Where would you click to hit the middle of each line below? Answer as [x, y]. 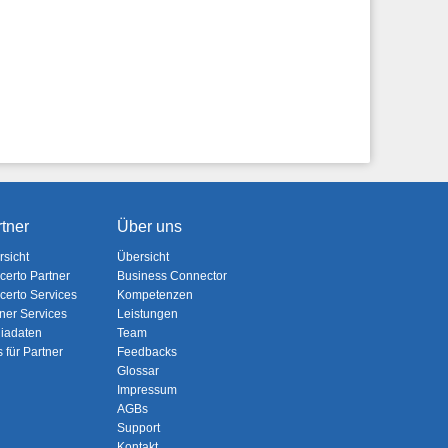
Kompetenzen [154, 295]
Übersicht [142, 257]
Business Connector [171, 276]
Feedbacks [146, 352]
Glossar [137, 371]
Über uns [149, 226]
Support [138, 428]
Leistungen [147, 314]
